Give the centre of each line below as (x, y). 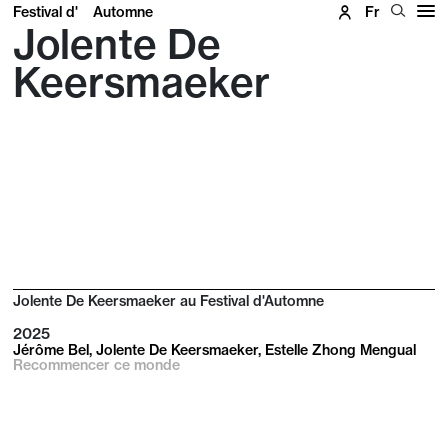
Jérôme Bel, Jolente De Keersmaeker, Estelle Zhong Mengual (215, 350)
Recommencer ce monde (97, 365)
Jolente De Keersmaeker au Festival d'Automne (169, 301)
